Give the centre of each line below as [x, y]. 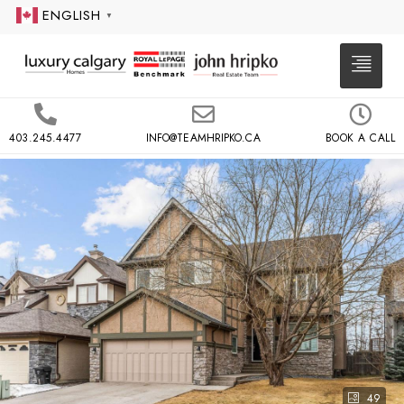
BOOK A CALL [360, 138]
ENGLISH [72, 15]
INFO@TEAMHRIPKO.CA [203, 138]
